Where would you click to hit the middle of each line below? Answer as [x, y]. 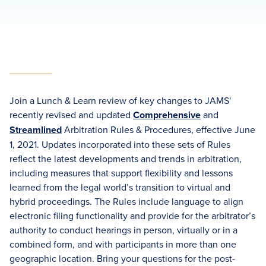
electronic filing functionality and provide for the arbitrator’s [132, 216]
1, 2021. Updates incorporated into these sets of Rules [120, 144]
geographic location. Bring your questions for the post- [122, 258]
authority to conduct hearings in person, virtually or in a [123, 230]
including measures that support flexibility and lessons [121, 173]
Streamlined [36, 130]
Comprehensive [167, 115]
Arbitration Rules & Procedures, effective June [159, 129]
